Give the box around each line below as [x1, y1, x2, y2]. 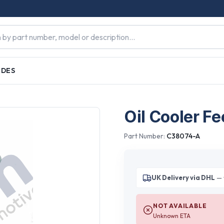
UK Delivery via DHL [151, 173, 215, 181]
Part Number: [123, 131, 166, 140]
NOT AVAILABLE [152, 202, 207, 209]
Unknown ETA [152, 212, 190, 219]
